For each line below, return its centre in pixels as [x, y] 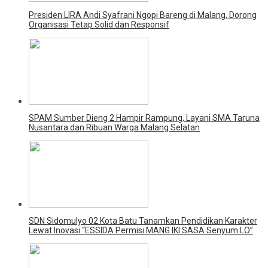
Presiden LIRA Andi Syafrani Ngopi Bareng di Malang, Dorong [143, 15]
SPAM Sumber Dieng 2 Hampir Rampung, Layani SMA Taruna [144, 118]
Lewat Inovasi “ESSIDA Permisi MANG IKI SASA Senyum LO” [141, 230]
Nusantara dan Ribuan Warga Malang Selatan [114, 127]
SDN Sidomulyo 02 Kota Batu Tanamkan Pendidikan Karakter [143, 220]
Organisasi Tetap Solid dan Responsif [99, 24]
